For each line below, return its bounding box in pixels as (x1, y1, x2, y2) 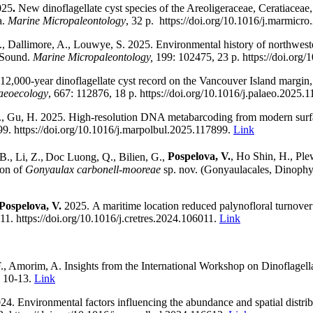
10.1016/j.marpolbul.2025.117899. (78, 124, 233, 136)
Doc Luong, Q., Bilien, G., (45, 150, 168, 163)
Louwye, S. (73, 38, 128, 51)
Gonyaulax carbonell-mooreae (25, 163, 161, 175)
